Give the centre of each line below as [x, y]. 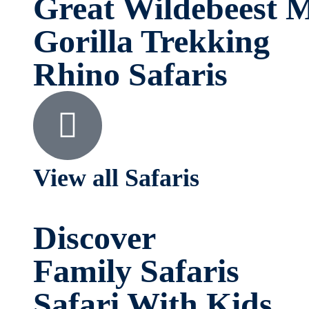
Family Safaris [136, 271]
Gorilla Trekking [151, 41]
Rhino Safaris [130, 74]
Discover [94, 238]
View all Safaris [116, 178]
